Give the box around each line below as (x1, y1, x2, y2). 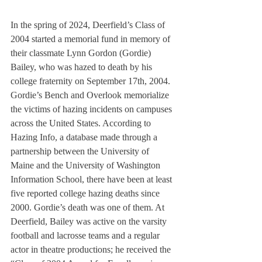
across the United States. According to (11, 118, 153, 129)
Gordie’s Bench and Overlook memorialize (11, 90, 171, 101)
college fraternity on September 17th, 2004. (11, 76, 173, 87)
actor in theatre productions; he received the (11, 244, 173, 255)
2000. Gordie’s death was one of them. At (11, 202, 167, 213)
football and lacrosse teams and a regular (11, 230, 162, 241)
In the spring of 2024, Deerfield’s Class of (11, 20, 167, 30)
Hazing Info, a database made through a (11, 132, 160, 143)
